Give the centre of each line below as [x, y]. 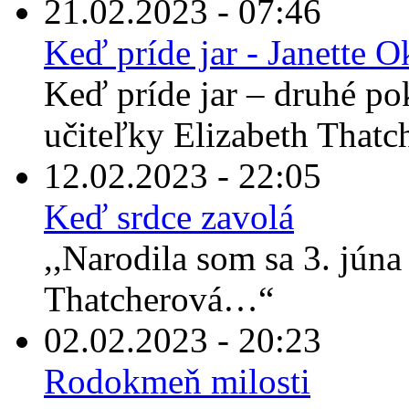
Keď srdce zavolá [169, 217]
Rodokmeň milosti [177, 382]
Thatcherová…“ [159, 299]
